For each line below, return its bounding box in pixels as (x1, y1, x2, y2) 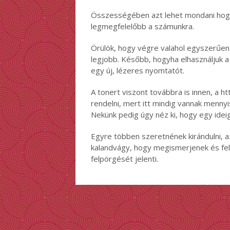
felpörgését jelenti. (91, 154, 158, 164)
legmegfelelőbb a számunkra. (91, 21, 194, 31)
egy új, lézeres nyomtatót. (91, 65, 184, 75)
